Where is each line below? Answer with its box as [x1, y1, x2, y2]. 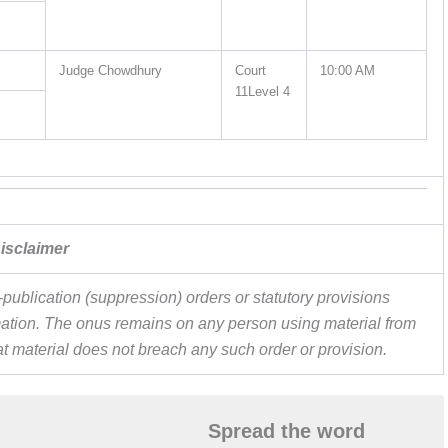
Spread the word [207, 420, 365, 443]
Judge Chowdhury [59, 62, 163, 78]
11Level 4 [235, 83, 291, 99]
